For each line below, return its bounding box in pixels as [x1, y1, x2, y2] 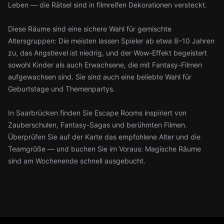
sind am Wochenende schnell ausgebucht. [8, 156, 145, 165]
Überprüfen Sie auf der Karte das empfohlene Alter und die [8, 132, 200, 141]
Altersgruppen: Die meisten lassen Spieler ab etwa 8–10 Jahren [8, 36, 214, 45]
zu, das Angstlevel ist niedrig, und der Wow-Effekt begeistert [8, 48, 207, 57]
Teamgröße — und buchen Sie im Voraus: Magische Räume [8, 144, 201, 153]
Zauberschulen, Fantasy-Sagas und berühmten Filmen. [8, 120, 187, 129]
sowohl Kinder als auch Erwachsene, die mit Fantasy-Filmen [8, 60, 202, 69]
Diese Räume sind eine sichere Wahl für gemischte [8, 24, 171, 33]
